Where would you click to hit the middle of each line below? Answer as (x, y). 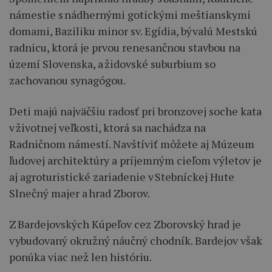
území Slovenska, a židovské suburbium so (112, 63)
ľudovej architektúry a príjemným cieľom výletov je (135, 160)
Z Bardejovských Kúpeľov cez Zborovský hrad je (125, 224)
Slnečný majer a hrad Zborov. (80, 193)
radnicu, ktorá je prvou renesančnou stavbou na (125, 47)
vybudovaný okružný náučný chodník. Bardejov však (136, 240)
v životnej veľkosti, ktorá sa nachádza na (107, 127)
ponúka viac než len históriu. (80, 257)
